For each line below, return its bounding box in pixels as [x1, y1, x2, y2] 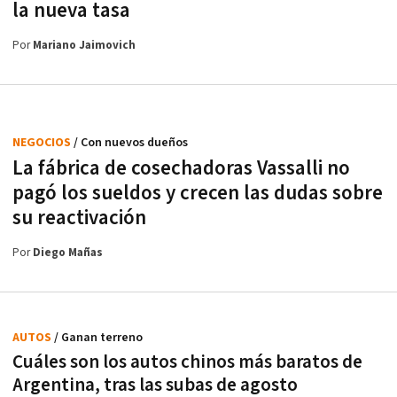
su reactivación [12, 204, 146, 231]
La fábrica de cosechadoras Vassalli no [12, 154, 350, 182]
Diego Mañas [33, 245, 103, 261]
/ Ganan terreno [54, 329, 143, 346]
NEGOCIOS [12, 134, 74, 151]
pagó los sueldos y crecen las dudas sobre [12, 179, 383, 206]
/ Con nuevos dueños [74, 134, 188, 151]
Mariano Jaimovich [33, 37, 136, 53]
